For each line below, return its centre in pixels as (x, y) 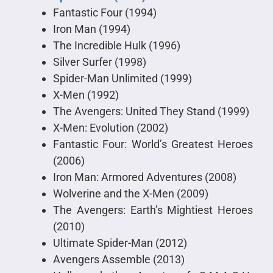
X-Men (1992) (86, 94)
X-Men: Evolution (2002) (110, 127)
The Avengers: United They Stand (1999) (151, 111)
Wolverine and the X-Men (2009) (130, 193)
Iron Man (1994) (91, 29)
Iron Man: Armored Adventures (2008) (144, 177)
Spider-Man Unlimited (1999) (122, 78)
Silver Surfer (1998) (99, 62)
